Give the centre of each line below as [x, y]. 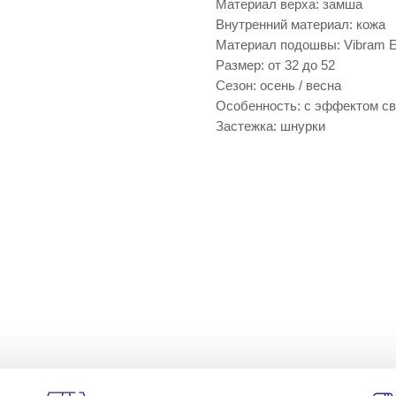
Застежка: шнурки [270, 126]
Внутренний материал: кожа [301, 25]
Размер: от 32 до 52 [275, 65]
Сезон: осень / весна [278, 86]
